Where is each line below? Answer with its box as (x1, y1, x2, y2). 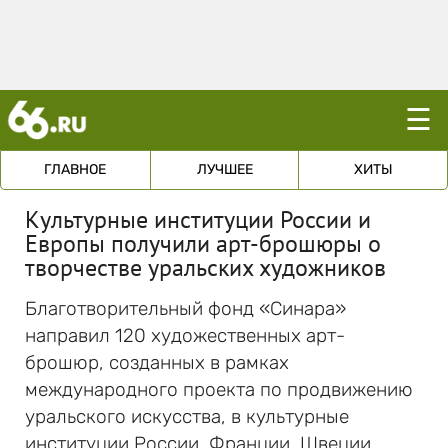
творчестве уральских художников (25, 252, 386, 283)
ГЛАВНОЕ (44, 161, 107, 178)
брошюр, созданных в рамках (25, 351, 289, 374)
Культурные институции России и (25, 204, 371, 235)
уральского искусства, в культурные (25, 405, 349, 428)
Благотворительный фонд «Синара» (25, 297, 346, 320)
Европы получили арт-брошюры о (25, 228, 381, 259)
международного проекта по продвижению (25, 378, 413, 401)
